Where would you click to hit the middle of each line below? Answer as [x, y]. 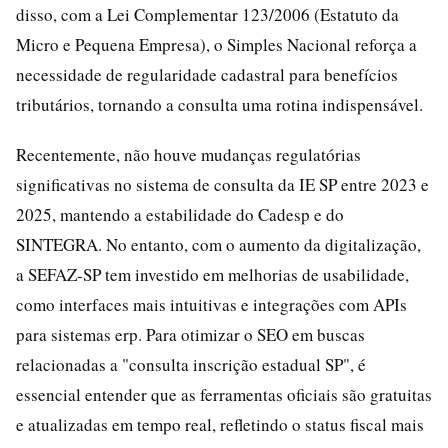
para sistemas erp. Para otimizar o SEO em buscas [190, 334]
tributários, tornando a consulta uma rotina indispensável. [219, 104]
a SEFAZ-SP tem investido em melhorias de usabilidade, [212, 274]
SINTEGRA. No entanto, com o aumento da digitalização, [218, 244]
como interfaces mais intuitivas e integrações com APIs [211, 304]
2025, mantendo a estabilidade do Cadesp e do [180, 214]
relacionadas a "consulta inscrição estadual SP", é [191, 364]
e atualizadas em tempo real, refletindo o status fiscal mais [220, 424]
